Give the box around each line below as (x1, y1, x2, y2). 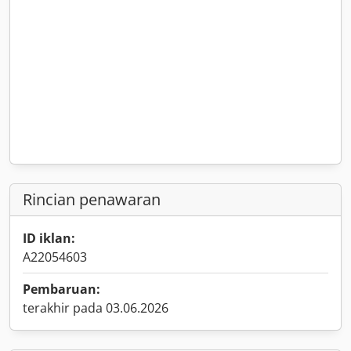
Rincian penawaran (23, 189, 161, 210)
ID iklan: (23, 230, 75, 247)
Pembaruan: (23, 280, 100, 298)
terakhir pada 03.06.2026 (23, 299, 168, 317)
